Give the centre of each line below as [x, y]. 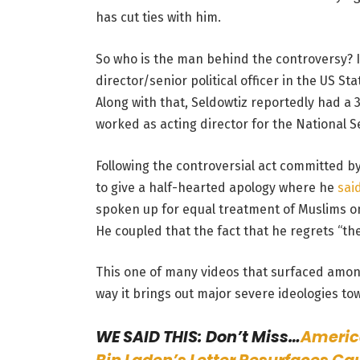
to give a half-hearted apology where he [216, 187]
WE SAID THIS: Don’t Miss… [198, 337]
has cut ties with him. [158, 18]
